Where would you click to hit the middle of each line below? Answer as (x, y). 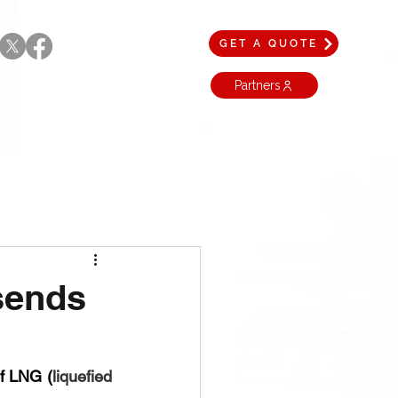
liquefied (83, 376)
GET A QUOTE (268, 44)
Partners (257, 85)
